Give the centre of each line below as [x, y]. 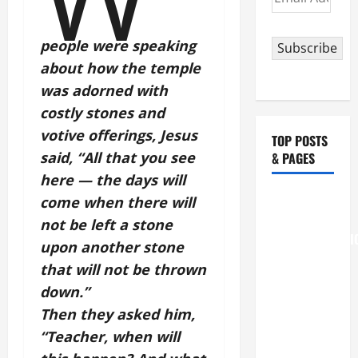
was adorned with [104, 90]
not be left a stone [106, 224]
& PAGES [293, 158]
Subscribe [307, 48]
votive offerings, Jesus [119, 135]
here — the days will [113, 179]
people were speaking [118, 45]
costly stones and [102, 112]
